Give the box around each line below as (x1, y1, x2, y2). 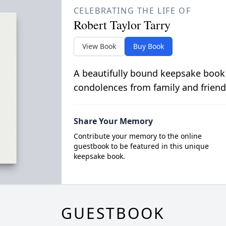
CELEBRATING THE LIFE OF (73, 5, 191, 16)
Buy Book (133, 41, 164, 51)
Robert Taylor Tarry (73, 16, 171, 33)
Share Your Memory (73, 115, 153, 127)
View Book (82, 41, 116, 51)
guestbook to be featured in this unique (73, 141, 209, 151)
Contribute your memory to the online (73, 131, 202, 141)
